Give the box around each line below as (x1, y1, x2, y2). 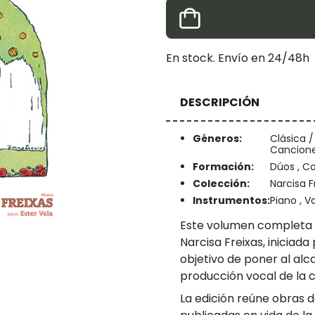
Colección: (192, 176, 250, 191)
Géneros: (192, 131, 242, 146)
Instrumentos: (192, 193, 270, 208)
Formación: (192, 160, 254, 174)
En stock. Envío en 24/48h (166, 50, 309, 67)
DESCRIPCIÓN (180, 94, 259, 110)
